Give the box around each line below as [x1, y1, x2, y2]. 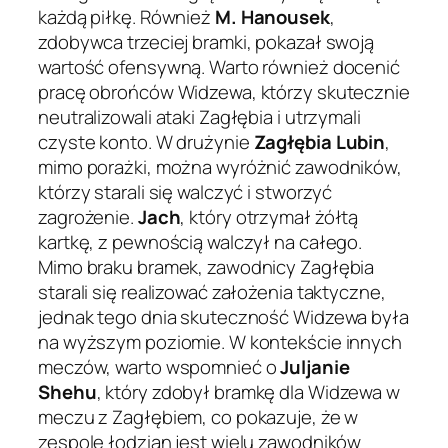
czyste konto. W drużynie [38, 129, 254, 156]
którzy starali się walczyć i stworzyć [38, 179, 333, 206]
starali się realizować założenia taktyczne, [38, 279, 386, 306]
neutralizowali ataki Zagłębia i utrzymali [38, 104, 361, 131]
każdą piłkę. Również [38, 4, 215, 31]
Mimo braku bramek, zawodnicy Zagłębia [38, 254, 375, 281]
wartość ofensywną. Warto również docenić [38, 54, 400, 81]
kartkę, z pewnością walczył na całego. [38, 229, 363, 256]
